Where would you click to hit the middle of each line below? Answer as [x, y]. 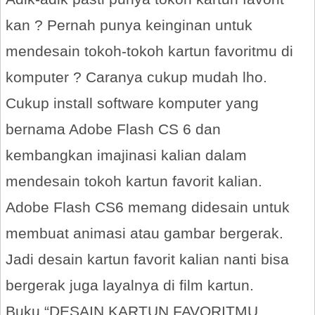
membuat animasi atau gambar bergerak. [144, 233]
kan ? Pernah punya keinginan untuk [129, 25]
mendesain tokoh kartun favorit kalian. [134, 181]
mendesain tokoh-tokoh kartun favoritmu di [149, 51]
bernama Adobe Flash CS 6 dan [113, 129]
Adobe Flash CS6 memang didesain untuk [148, 207]
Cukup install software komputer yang [132, 103]
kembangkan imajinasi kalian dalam [126, 155]
